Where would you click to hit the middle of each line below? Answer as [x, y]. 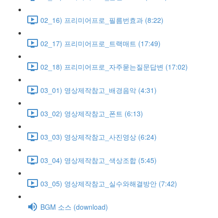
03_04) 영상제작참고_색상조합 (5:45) [99, 160]
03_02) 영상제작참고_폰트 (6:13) [92, 113]
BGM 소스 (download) [74, 207]
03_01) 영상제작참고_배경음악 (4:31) [99, 90]
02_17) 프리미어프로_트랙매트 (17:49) [100, 43]
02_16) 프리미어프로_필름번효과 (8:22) [102, 20]
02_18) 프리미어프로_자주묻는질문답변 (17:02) [114, 66]
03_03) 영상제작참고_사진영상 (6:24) [99, 136]
